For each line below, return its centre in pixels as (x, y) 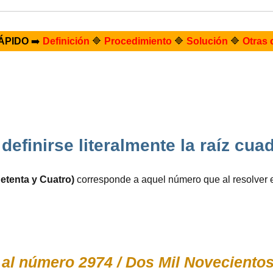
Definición (66, 41)
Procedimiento (138, 41)
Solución (207, 41)
